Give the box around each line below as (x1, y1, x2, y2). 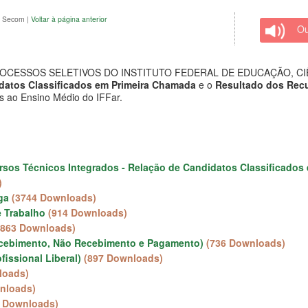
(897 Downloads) (84, 250, 163, 265)
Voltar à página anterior (31, 13, 107, 24)
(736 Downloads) (206, 235, 285, 250)
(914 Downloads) (48, 205, 127, 219)
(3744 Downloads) (12, 190, 96, 204)
